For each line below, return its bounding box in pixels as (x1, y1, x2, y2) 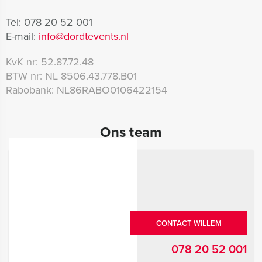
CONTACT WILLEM (156, 218, 222, 229)
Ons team (100, 122, 162, 143)
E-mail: (6, 29, 36, 44)
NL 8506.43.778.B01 (42, 68, 137, 84)
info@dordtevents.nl (39, 29, 129, 44)
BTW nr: (6, 68, 42, 84)
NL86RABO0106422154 (54, 82, 167, 98)
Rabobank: (6, 82, 54, 98)
